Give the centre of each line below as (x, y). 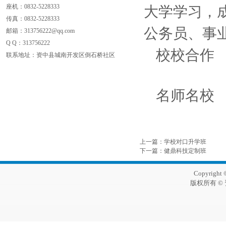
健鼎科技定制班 (185, 151)
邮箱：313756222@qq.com (40, 31)
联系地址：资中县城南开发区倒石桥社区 (61, 55)
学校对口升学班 (185, 142)
